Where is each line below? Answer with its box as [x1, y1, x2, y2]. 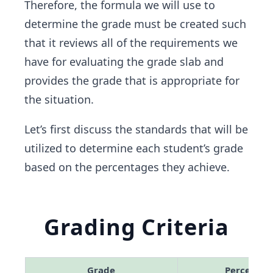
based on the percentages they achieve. [24, 160, 230, 174]
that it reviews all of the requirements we [24, 35, 238, 50]
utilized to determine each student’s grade [24, 141, 243, 155]
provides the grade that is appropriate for [24, 73, 239, 88]
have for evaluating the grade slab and [24, 54, 224, 69]
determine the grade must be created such [24, 16, 246, 31]
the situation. [24, 92, 94, 107]
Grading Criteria [44, 212, 229, 242]
